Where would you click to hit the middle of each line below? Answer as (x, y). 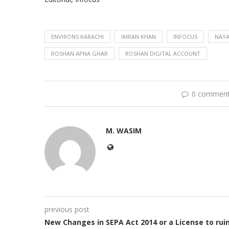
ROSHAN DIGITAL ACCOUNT (163, 54)
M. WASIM (124, 131)
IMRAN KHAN (139, 37)
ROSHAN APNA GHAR (79, 54)
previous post (67, 210)
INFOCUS (185, 37)
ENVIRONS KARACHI (77, 37)
